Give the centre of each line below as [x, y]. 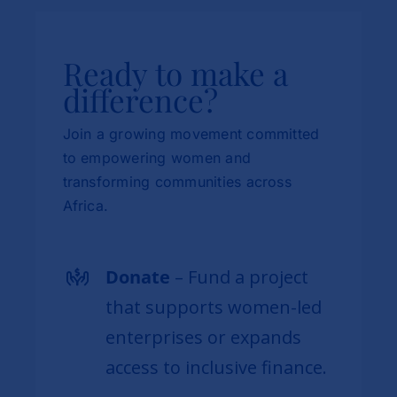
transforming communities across [177, 181]
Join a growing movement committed [191, 133]
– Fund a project [239, 276]
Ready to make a [175, 73]
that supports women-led [213, 307]
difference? [140, 99]
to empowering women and [157, 157]
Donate [137, 276]
